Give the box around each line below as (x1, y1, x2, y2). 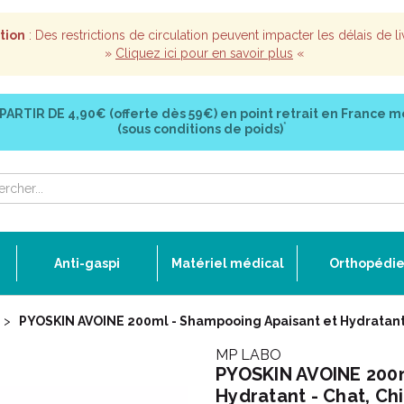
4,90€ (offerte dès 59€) (64, 106, 220, 121)
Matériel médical (170, 256, 284, 271)
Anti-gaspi (54, 256, 120, 271)
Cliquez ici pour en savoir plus (115, 46, 293, 60)
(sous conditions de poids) (117, 122, 283, 136)
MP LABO (216, 346, 281, 363)
